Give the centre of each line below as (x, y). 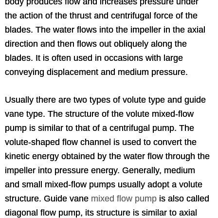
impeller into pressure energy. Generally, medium (100, 170)
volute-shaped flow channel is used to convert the (101, 142)
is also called (183, 198)
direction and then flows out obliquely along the (96, 44)
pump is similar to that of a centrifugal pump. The (100, 128)
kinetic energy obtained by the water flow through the (107, 156)
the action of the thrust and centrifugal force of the (101, 15)
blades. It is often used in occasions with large (94, 58)
